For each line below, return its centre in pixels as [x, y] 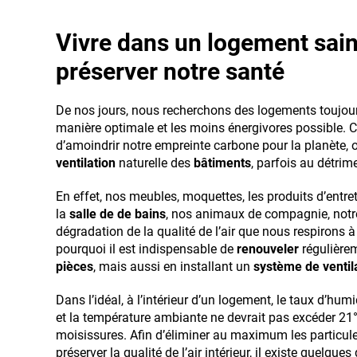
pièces [75, 266]
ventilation [86, 163]
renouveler [268, 249]
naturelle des [155, 163]
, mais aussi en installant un [173, 266]
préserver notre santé [170, 71]
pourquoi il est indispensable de [146, 249]
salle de [92, 214]
